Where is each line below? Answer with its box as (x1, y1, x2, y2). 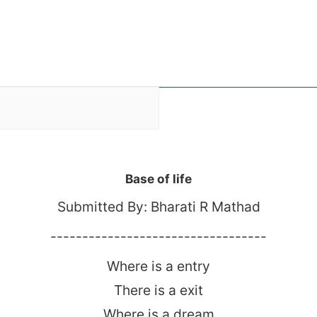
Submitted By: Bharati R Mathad (57, 198, 260, 215)
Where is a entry (107, 258, 210, 275)
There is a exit (114, 282, 203, 299)
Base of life (125, 171, 192, 186)
